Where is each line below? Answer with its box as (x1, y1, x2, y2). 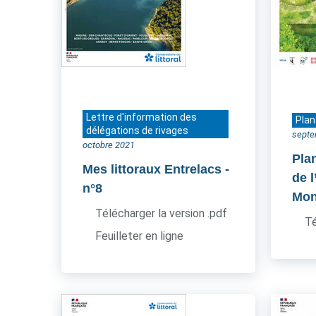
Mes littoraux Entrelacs (83, 162, 221, 176)
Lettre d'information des (86, 111, 197, 123)
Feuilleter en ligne (95, 229, 183, 243)
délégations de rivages (86, 125, 188, 136)
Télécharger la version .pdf (95, 207, 227, 220)
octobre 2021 (83, 140, 135, 150)
